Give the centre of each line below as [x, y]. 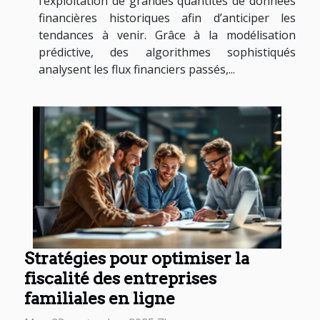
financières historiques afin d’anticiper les [167, 17]
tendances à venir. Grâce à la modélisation [167, 35]
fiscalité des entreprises [120, 278]
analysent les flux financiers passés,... [137, 69]
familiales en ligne [100, 298]
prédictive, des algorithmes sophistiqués [167, 52]
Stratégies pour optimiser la [137, 258]
